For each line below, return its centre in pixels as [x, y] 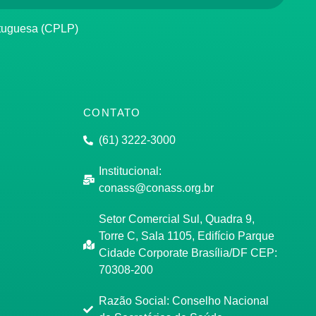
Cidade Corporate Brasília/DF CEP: [188, 253]
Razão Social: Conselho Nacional [184, 300]
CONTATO [112, 112]
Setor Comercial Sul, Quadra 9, [177, 219]
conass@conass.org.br [157, 188]
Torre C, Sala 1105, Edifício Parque [187, 236]
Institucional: [130, 171]
